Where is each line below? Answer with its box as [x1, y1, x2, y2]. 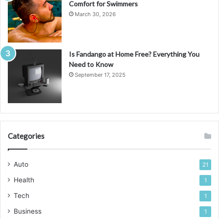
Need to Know [69, 60, 113, 68]
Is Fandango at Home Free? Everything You [69, 49, 199, 58]
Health [14, 175, 34, 184]
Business [14, 207, 42, 215]
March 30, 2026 [75, 10, 116, 18]
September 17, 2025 [75, 71, 126, 78]
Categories [8, 131, 44, 140]
